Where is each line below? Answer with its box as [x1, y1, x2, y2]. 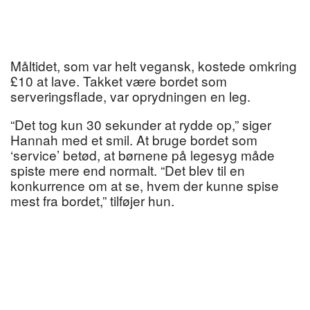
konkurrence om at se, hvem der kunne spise [10, 176, 279, 195]
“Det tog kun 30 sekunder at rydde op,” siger [10, 115, 271, 134]
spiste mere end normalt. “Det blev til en [10, 161, 245, 180]
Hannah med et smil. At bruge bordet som [10, 130, 257, 149]
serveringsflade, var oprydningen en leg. [10, 86, 250, 106]
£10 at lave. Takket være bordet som [10, 71, 227, 91]
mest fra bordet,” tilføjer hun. [10, 191, 174, 210]
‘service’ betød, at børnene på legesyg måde [10, 145, 275, 165]
